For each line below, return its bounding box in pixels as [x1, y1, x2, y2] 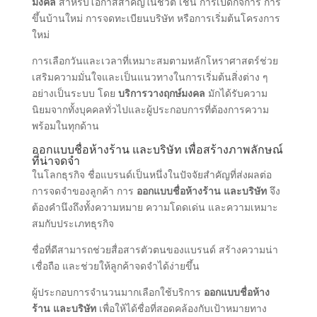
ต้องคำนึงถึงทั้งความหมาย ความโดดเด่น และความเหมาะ [31, 200, 278, 214]
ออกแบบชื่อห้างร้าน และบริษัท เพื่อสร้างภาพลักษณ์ [31, 141, 283, 157]
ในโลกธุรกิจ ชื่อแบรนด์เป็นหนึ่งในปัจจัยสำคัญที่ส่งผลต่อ [31, 167, 272, 181]
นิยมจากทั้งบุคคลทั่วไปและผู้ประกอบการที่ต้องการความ [31, 102, 269, 116]
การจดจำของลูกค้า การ [31, 183, 137, 197]
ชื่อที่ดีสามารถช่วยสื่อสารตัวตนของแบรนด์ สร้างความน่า [31, 242, 278, 256]
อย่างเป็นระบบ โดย [31, 86, 118, 100]
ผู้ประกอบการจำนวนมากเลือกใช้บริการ [31, 284, 204, 299]
